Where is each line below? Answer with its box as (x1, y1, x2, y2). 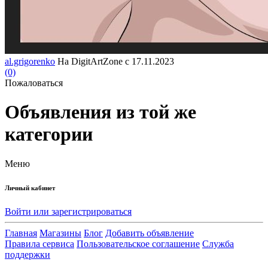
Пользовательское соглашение (77, 238, 200, 249)
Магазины (39, 227, 81, 238)
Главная (5, 227, 37, 238)
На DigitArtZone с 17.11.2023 (57, 56, 174, 66)
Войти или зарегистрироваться (5, 206, 132, 217)
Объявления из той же (5, 101, 196, 123)
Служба (202, 238, 234, 249)
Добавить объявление (105, 227, 194, 238)
